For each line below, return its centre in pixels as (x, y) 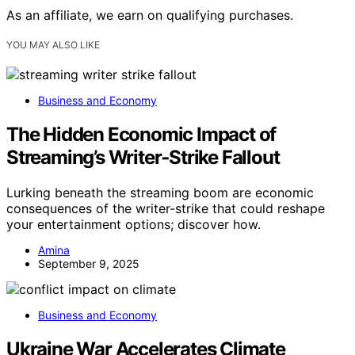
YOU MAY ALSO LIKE (53, 44)
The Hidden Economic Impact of (141, 134)
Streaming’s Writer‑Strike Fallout (143, 157)
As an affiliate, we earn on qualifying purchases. (150, 15)
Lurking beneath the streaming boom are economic (160, 192)
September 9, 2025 (89, 263)
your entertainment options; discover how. (134, 224)
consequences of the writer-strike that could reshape (166, 208)
